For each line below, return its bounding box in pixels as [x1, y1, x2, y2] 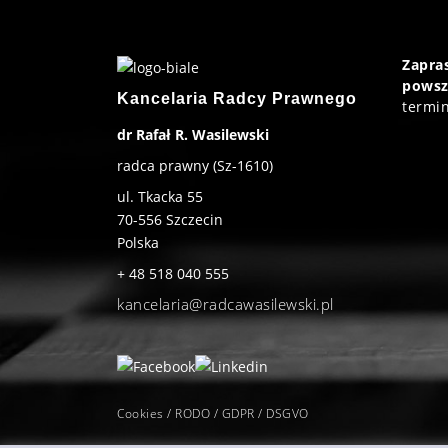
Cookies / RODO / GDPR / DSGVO [117, 405, 309, 423]
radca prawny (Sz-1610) [117, 155, 273, 175]
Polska [117, 232, 159, 252]
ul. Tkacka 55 [117, 186, 203, 206]
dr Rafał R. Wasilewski [117, 124, 269, 144]
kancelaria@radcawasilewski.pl [117, 293, 334, 314]
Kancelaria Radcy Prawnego [117, 89, 357, 107]
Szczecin [166, 209, 223, 229]
